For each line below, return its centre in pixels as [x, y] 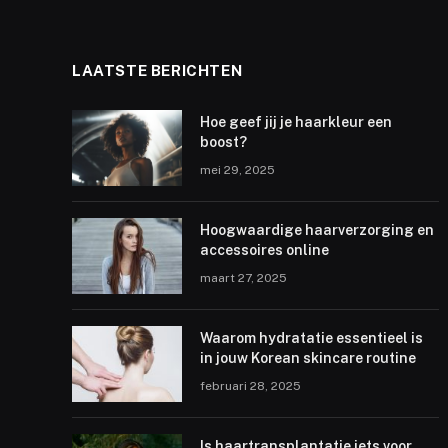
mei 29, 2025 [237, 169]
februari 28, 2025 [250, 385]
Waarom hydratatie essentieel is [311, 337]
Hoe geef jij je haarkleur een [296, 121]
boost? [223, 141]
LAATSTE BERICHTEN [157, 70]
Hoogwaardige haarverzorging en [317, 229]
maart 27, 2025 [243, 277]
